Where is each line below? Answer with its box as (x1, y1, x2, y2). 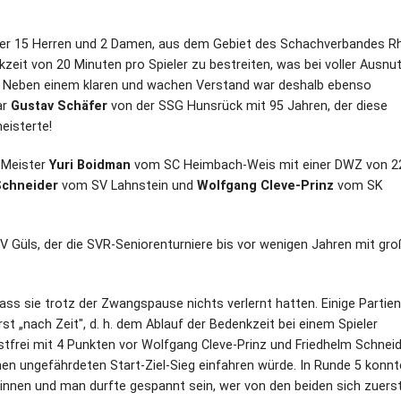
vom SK (334, 177, 383, 193)
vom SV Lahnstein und (58, 177, 197, 193)
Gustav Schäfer (11, 98, 107, 114)
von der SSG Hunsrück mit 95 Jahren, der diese (107, 98, 388, 114)
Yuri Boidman (49, 157, 131, 173)
